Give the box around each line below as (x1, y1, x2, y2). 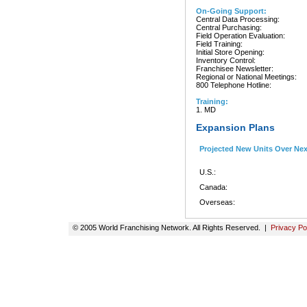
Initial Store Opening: (196, 48, 265, 56)
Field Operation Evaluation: (196, 32, 285, 40)
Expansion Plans (196, 122, 275, 133)
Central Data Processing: (196, 15, 280, 23)
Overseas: (199, 198, 235, 206)
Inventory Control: (196, 56, 256, 64)
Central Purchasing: (196, 23, 262, 32)
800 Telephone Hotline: (196, 81, 271, 89)
